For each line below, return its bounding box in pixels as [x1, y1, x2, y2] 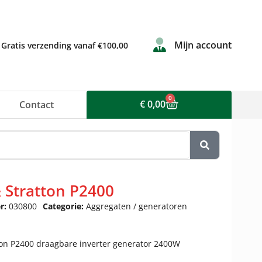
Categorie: [43, 201, 86, 212]
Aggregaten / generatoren [86, 201, 187, 212]
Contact [19, 98, 54, 111]
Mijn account [174, 39, 232, 51]
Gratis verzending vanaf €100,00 [1, 40, 129, 51]
